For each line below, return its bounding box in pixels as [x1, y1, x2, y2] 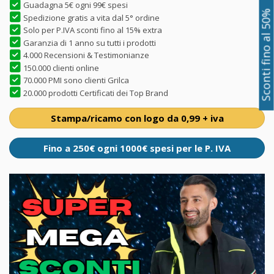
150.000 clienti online [23, 62, 99, 73]
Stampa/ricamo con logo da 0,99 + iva [50, 112, 224, 125]
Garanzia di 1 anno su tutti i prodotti [23, 37, 156, 48]
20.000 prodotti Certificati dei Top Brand [23, 87, 168, 98]
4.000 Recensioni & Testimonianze [23, 49, 149, 61]
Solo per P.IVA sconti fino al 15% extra [23, 24, 162, 35]
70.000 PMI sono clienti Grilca [23, 74, 129, 86]
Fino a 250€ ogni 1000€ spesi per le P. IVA [43, 142, 231, 155]
